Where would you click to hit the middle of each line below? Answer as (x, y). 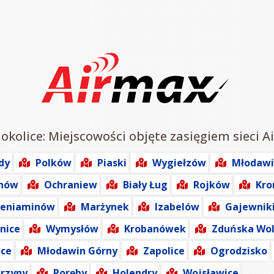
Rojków (212, 185)
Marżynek (105, 207)
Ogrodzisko (239, 251)
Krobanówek (155, 229)
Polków (54, 163)
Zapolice (164, 251)
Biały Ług (145, 185)
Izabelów (177, 207)
